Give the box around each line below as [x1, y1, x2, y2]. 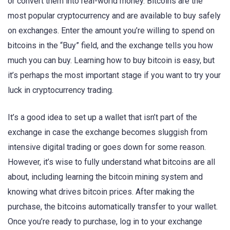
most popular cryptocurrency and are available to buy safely [8, 11, 221, 21]
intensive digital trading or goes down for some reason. [8, 142, 206, 152]
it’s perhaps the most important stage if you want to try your [8, 70, 221, 81]
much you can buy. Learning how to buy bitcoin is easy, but [8, 55, 215, 66]
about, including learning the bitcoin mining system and [8, 171, 203, 182]
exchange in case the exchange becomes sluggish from [8, 127, 207, 137]
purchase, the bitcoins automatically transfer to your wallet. [8, 201, 218, 212]
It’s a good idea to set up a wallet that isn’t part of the [8, 112, 197, 122]
